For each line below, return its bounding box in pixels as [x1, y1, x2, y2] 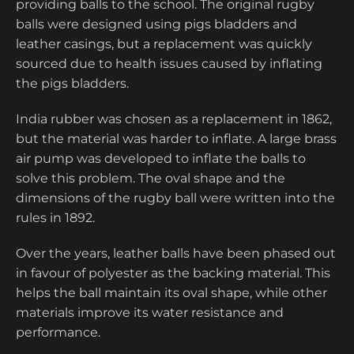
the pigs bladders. [16, 76, 132, 92]
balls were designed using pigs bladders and [16, 17, 297, 32]
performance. [16, 325, 104, 341]
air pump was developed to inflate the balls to [16, 151, 306, 167]
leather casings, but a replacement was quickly [16, 36, 312, 52]
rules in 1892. [16, 210, 98, 226]
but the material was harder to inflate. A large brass [16, 131, 337, 147]
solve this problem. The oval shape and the [16, 171, 285, 186]
